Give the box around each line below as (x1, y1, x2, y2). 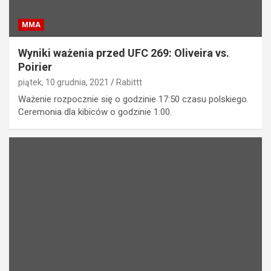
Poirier (18, 60, 52, 74)
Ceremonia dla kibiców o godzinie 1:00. (18, 106, 172, 118)
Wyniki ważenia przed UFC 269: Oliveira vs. (18, 47, 229, 60)
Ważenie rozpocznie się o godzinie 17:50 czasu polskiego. (18, 94, 249, 105)
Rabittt (116, 77, 142, 88)
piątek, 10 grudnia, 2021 (18, 77, 109, 88)
